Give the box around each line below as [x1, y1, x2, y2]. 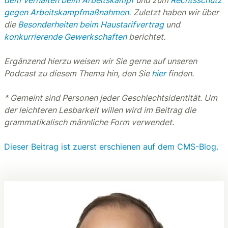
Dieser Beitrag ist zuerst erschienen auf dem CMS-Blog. [4, 141, 218, 152]
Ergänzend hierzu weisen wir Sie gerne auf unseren [4, 56, 197, 66]
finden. [166, 68, 194, 78]
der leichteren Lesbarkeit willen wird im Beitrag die [4, 105, 196, 115]
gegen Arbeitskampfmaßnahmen [4, 7, 129, 17]
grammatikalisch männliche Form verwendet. [4, 117, 174, 127]
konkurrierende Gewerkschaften [4, 32, 127, 42]
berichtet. [127, 32, 167, 42]
